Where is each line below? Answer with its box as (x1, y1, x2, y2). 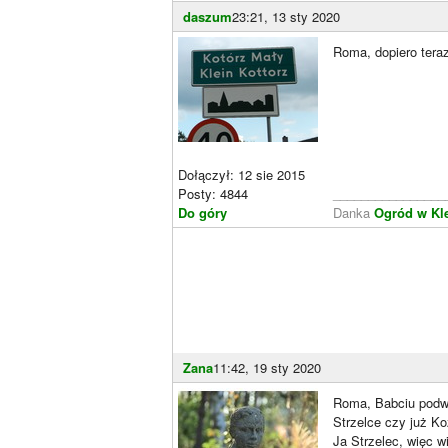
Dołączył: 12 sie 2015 (178, 164, 305, 184)
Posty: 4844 (178, 183, 248, 203)
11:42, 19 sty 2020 (213, 357, 321, 377)
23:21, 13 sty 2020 (232, 6, 340, 26)
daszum (183, 6, 232, 26)
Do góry (178, 202, 227, 222)
